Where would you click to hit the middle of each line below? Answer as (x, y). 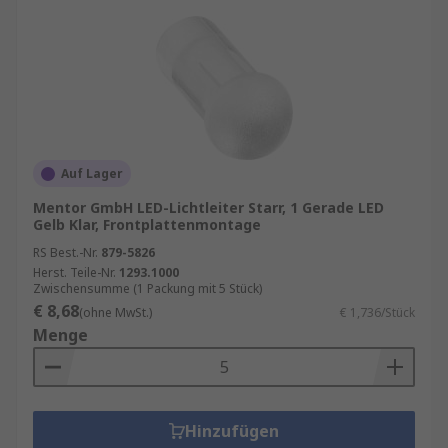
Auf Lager (92, 173)
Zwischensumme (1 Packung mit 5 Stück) (147, 288)
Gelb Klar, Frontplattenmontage (147, 224)
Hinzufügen (232, 431)
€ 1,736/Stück (377, 312)
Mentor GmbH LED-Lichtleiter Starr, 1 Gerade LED (208, 207)
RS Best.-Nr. (65, 252)
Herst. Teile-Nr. (74, 272)
